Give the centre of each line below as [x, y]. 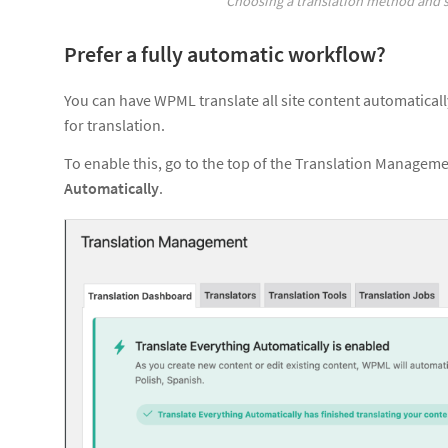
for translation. [114, 124]
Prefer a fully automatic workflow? [225, 53]
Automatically [111, 187]
